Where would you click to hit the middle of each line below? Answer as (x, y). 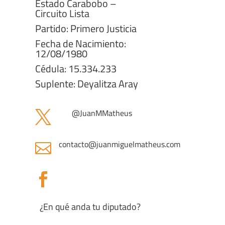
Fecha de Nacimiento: (81, 43)
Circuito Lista (62, 13)
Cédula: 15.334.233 (76, 69)
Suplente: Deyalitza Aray (87, 84)
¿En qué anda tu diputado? (90, 207)
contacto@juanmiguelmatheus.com (120, 144)
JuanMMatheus (106, 113)
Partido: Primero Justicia (86, 28)
